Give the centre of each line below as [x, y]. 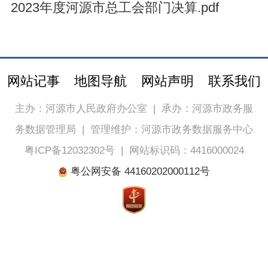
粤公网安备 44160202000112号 [139, 172]
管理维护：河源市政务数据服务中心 [172, 130]
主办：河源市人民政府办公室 [81, 109]
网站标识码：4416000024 [186, 151]
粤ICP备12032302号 [69, 151]
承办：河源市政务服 [207, 109]
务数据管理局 [45, 130]
